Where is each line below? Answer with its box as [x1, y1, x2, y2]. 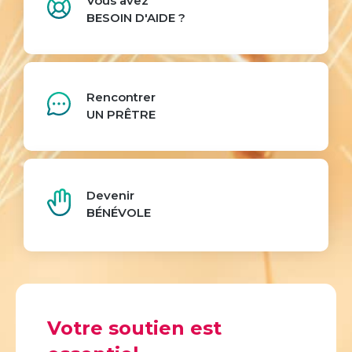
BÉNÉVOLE [86, 205, 151, 221]
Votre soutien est [47, 317, 222, 340]
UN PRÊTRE [86, 106, 156, 122]
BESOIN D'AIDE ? [86, 9, 185, 25]
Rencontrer [86, 89, 156, 104]
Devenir [86, 188, 134, 203]
